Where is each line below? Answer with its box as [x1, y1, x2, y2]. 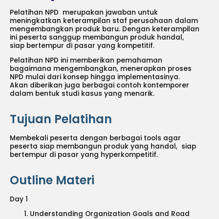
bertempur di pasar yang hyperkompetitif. [10, 150, 158, 160]
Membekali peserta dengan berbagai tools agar [10, 133, 181, 143]
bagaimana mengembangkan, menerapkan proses [10, 64, 192, 74]
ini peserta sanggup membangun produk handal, [10, 32, 186, 42]
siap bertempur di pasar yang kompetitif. [10, 41, 154, 50]
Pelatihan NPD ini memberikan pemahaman [10, 56, 162, 66]
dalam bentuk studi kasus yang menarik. [10, 89, 154, 99]
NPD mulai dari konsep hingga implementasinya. [10, 72, 180, 82]
